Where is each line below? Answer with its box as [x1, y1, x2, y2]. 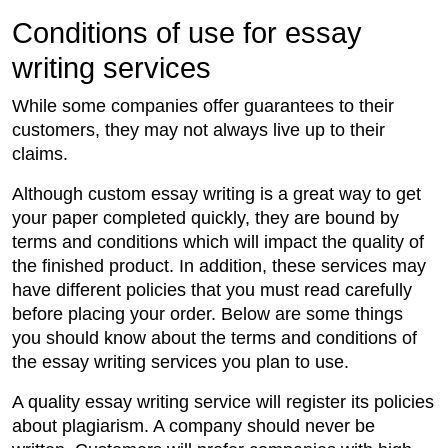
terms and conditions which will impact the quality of [12, 232, 424, 253]
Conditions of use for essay [12, 17, 362, 50]
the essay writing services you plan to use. [12, 352, 349, 373]
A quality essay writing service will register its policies [12, 392, 434, 413]
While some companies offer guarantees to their [12, 96, 394, 117]
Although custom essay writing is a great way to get [12, 184, 421, 205]
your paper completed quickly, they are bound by [12, 208, 399, 229]
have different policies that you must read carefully [12, 280, 412, 301]
